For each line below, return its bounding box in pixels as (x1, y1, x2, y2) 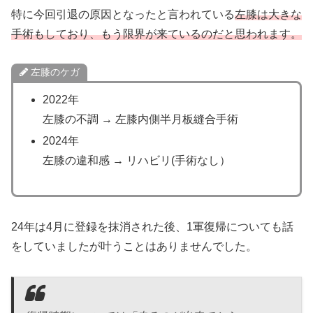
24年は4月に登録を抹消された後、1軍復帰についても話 (11, 221, 293, 233)
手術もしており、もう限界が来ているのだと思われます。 (11, 27, 302, 40)
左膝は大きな (235, 8, 302, 20)
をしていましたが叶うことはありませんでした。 (11, 240, 257, 253)
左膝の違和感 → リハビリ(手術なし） (42, 154, 231, 167)
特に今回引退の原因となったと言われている (11, 8, 235, 20)
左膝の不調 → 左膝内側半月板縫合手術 (42, 112, 238, 125)
